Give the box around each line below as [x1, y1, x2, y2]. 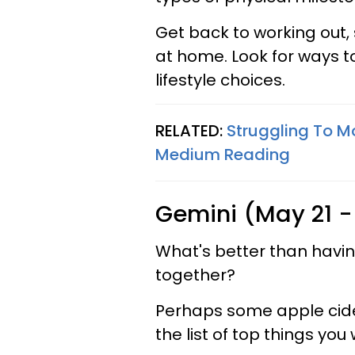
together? [155, 264, 239, 286]
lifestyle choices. [155, 69, 285, 91]
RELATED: [155, 120, 227, 142]
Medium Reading [155, 143, 290, 166]
